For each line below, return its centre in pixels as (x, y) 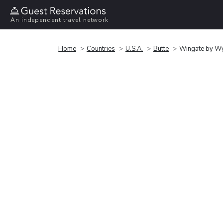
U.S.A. (134, 49)
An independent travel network (60, 20)
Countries (101, 49)
